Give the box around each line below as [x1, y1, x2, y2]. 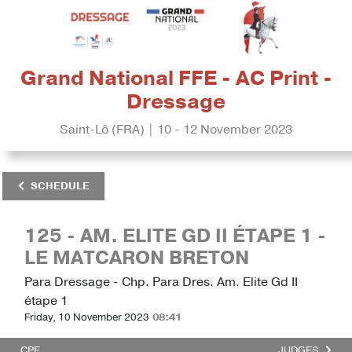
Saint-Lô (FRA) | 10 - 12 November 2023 [60, 121, 292, 139]
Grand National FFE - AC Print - [20, 65, 332, 93]
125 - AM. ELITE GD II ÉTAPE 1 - [24, 223, 326, 249]
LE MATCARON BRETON [24, 245, 249, 271]
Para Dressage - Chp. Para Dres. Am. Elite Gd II [24, 273, 298, 291]
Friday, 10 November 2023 [24, 310, 149, 325]
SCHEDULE [30, 178, 90, 193]
